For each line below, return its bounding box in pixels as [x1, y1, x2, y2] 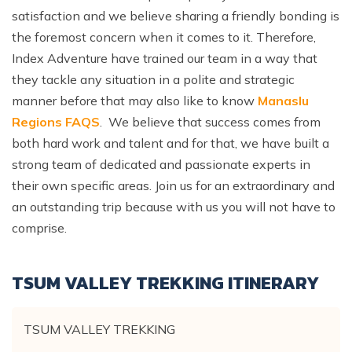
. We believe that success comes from [100, 113, 321, 130]
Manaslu [258, 92, 309, 108]
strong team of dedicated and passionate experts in [12, 156, 310, 172]
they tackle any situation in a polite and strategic [12, 71, 295, 87]
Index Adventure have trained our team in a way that [12, 49, 317, 66]
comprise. [12, 219, 67, 236]
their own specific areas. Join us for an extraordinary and [12, 177, 335, 193]
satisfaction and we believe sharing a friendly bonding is [12, 7, 339, 24]
